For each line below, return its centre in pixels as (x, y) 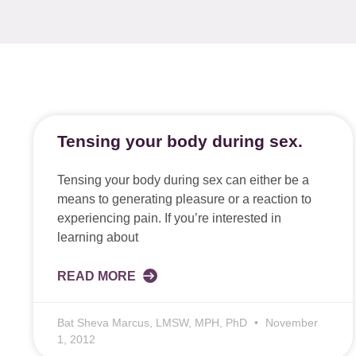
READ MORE (98, 276)
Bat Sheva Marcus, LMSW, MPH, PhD (154, 323)
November (290, 323)
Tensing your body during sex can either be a (183, 180)
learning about (98, 237)
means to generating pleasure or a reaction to (184, 199)
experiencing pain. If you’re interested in (169, 218)
